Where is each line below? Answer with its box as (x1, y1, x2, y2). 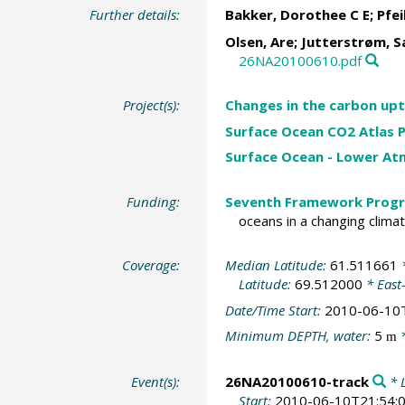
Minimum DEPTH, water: (224, 326, 374, 344)
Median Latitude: (224, 256, 330, 274)
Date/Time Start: (224, 300, 325, 319)
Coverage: (122, 256, 181, 274)
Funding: (127, 192, 181, 211)
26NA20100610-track (224, 372, 369, 391)
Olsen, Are (224, 32, 294, 51)
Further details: (89, 5, 181, 24)
